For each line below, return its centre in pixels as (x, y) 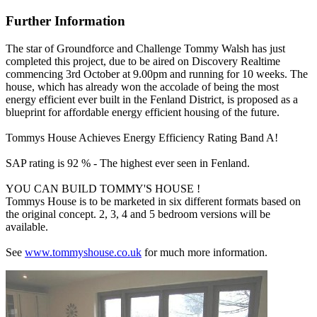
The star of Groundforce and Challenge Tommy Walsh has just (145, 49)
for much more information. (204, 253)
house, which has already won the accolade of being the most (142, 87)
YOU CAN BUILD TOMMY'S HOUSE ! (103, 189)
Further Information (65, 21)
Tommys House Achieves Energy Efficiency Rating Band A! (142, 138)
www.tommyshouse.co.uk (83, 253)
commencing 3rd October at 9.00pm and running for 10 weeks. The (157, 74)
